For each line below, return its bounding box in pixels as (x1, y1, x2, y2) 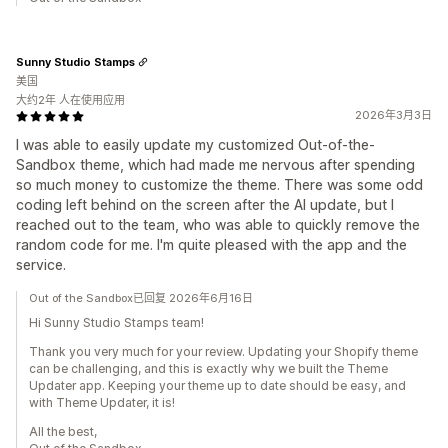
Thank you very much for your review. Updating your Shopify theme (29, 344, 418, 359)
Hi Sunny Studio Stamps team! (29, 315, 204, 330)
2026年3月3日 (355, 108, 432, 122)
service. (16, 256, 66, 273)
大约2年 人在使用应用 (16, 93, 125, 107)
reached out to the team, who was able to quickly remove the (16, 216, 420, 233)
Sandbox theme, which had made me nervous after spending (16, 156, 415, 173)
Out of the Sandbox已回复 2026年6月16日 (29, 291, 253, 305)
